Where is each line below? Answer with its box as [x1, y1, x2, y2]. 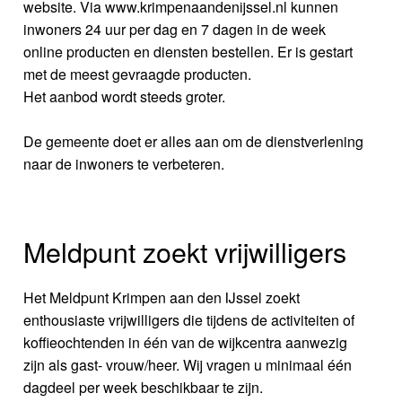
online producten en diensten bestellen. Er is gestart [23, 41, 354, 63]
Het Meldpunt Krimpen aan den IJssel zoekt [23, 286, 301, 308]
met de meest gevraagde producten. [23, 64, 252, 85]
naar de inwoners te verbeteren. [23, 153, 225, 175]
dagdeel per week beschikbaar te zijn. [23, 376, 264, 398]
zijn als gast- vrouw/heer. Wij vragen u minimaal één [23, 354, 353, 375]
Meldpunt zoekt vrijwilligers [23, 231, 347, 271]
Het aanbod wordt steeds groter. [23, 86, 226, 108]
